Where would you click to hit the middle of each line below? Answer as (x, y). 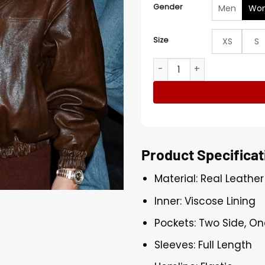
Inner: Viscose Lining (205, 201)
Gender (168, 7)
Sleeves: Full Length (203, 245)
